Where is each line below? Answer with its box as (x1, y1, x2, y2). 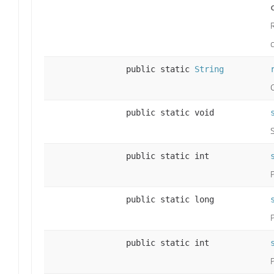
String (194, 64, 224, 74)
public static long (126, 194, 214, 204)
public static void (126, 108, 214, 117)
